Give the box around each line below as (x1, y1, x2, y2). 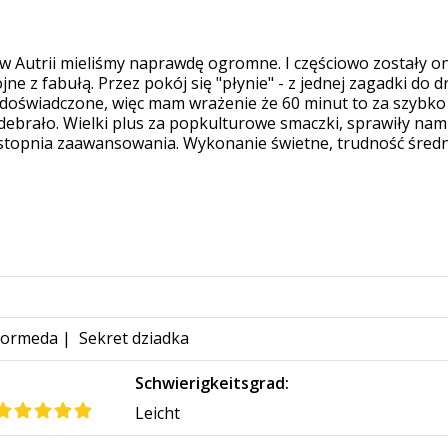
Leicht (135, 402, 181, 425)
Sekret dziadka (79, 327, 189, 350)
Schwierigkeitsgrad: (135, 372, 290, 395)
